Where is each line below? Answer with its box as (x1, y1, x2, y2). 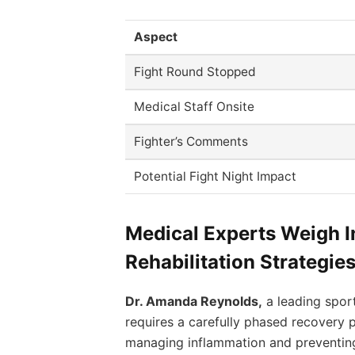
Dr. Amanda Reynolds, (124, 293, 262, 310)
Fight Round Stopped (134, 63, 257, 79)
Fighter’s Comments (134, 133, 249, 149)
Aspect (134, 29, 178, 44)
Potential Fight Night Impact (134, 168, 297, 184)
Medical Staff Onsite (134, 98, 255, 114)
